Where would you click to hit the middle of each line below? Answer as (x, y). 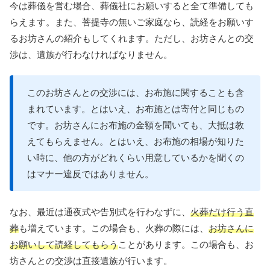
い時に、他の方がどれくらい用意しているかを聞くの (135, 158)
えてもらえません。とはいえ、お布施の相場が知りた (135, 142)
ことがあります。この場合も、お (186, 245)
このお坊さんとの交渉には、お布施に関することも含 (135, 93)
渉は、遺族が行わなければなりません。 (91, 55)
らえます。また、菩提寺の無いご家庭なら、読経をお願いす (132, 22)
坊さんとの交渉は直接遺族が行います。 (91, 261)
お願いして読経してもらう (64, 245)
